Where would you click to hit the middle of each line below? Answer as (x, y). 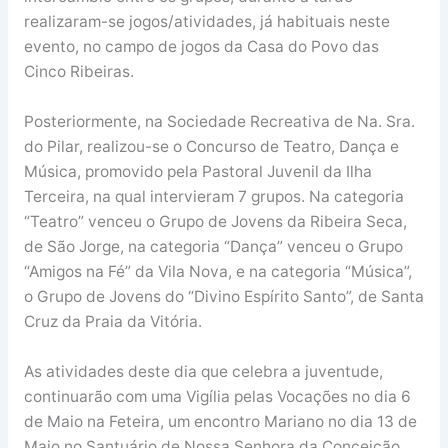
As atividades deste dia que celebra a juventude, (203, 371)
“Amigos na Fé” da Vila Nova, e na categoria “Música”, (217, 272)
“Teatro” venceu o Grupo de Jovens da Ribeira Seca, (215, 222)
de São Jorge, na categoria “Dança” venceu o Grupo (213, 247)
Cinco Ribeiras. (78, 72)
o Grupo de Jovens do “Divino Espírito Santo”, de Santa (223, 297)
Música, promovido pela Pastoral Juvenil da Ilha (197, 172)
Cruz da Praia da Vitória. (112, 322)
